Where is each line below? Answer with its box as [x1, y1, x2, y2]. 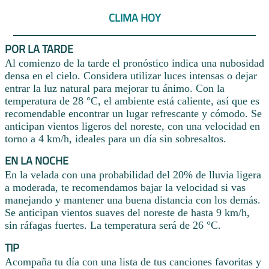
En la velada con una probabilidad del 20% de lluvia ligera [5, 169, 261, 181]
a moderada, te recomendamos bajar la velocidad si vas [5, 181, 246, 194]
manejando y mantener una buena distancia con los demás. [5, 194, 261, 207]
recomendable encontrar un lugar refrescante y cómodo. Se [5, 107, 262, 119]
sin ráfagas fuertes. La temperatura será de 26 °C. [5, 219, 221, 232]
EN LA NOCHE [5, 153, 68, 169]
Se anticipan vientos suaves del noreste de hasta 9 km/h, [5, 207, 250, 219]
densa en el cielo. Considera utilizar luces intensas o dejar [5, 69, 257, 82]
